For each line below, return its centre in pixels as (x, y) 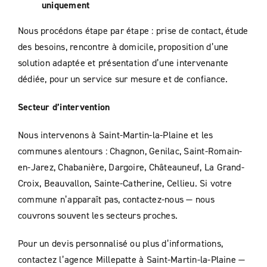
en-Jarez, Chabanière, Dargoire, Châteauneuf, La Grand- (131, 167)
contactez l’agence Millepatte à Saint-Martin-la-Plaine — (131, 260)
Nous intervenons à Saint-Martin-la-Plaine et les (115, 135)
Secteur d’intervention (64, 107)
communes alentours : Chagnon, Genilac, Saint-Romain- (130, 151)
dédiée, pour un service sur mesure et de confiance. (123, 79)
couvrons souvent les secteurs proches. (98, 215)
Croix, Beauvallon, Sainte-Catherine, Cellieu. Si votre (125, 183)
